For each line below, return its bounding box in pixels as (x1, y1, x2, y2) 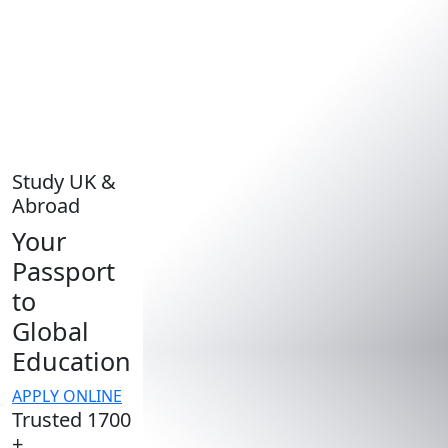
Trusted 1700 (12, 405, 131, 433)
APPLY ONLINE (12, 384, 122, 407)
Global (12, 313, 89, 348)
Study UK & (12, 167, 116, 195)
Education (12, 343, 131, 378)
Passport (12, 253, 115, 288)
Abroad (12, 191, 80, 219)
